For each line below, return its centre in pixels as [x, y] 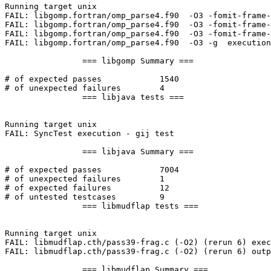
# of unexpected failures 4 [63, 88]
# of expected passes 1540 [53, 79]
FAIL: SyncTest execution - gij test [90, 134]
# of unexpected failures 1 [63, 179]
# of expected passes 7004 [53, 170]
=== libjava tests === [44, 97]
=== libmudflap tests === [44, 206]
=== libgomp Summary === [44, 61]
